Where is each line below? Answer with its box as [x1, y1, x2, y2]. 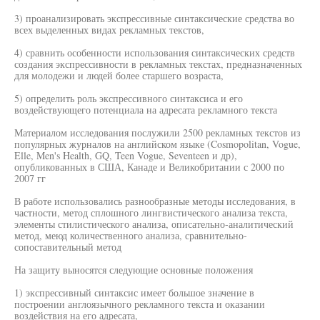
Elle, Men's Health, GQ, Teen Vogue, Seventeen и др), [14, 149, 237, 162]
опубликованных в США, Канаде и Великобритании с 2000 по [14, 160, 284, 174]
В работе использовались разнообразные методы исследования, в [14, 194, 296, 208]
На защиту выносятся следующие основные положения [14, 263, 253, 276]
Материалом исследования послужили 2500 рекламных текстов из [14, 126, 301, 139]
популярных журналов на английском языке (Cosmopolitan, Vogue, [14, 137, 301, 151]
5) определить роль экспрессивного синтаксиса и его [14, 91, 243, 105]
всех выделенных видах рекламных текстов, [14, 23, 204, 36]
